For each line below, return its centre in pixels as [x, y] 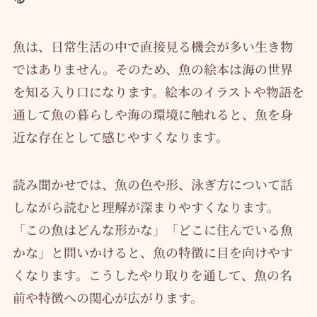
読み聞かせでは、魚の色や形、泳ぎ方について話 [152, 184]
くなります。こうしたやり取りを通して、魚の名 [152, 275]
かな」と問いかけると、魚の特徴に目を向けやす [152, 252]
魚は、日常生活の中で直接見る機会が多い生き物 [152, 46]
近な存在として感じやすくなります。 [120, 136]
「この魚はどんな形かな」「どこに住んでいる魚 [152, 230]
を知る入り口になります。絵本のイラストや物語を [158, 91]
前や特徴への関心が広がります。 [108, 298]
